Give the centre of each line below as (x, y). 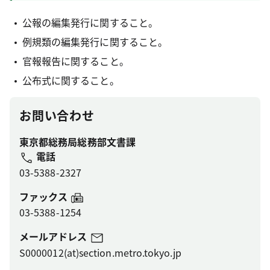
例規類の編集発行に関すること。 (95, 42)
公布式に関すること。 (71, 80)
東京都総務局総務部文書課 (77, 142)
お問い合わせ (57, 115)
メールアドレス (55, 237)
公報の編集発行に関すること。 (90, 22)
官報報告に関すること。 (75, 61)
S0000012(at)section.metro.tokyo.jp (100, 252)
